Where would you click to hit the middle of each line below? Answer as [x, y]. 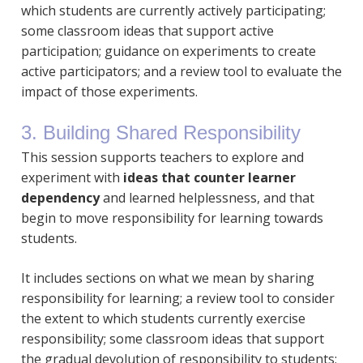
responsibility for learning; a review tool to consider [177, 299]
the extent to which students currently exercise [163, 319]
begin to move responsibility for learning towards [172, 218]
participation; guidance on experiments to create [168, 51]
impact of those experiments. [109, 92]
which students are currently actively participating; [173, 11]
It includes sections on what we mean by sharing [167, 278]
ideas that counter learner [209, 178]
